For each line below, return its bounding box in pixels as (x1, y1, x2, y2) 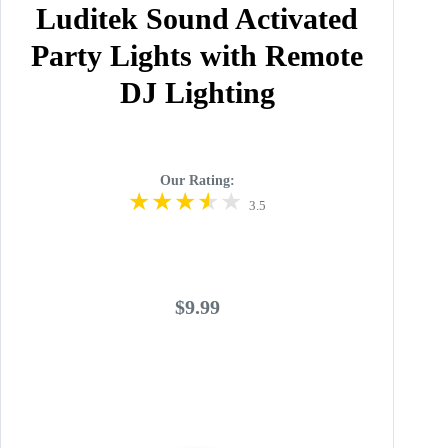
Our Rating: (159, 172, 235, 188)
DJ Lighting (119, 75, 275, 109)
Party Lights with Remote (31, 38, 364, 72)
